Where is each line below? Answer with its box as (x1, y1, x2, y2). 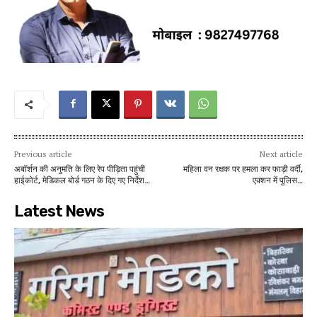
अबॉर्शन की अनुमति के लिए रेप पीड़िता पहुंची (14, 163, 145, 174)
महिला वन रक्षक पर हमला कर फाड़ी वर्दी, (183, 163, 303, 174)
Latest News (14, 201, 104, 221)
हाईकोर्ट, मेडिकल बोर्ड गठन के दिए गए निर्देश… (14, 175, 150, 185)
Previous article (14, 148, 72, 159)
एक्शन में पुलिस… (252, 175, 303, 185)
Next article (259, 148, 303, 159)
